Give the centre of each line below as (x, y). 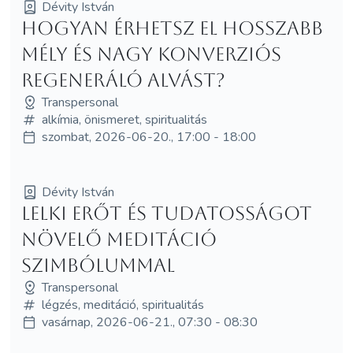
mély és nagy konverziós (151, 54)
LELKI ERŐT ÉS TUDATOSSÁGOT (166, 213)
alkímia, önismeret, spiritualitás (124, 119)
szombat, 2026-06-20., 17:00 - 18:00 (149, 137)
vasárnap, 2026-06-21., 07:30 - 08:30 (149, 322)
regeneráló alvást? (123, 80)
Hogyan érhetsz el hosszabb (172, 28)
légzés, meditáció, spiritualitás (123, 305)
